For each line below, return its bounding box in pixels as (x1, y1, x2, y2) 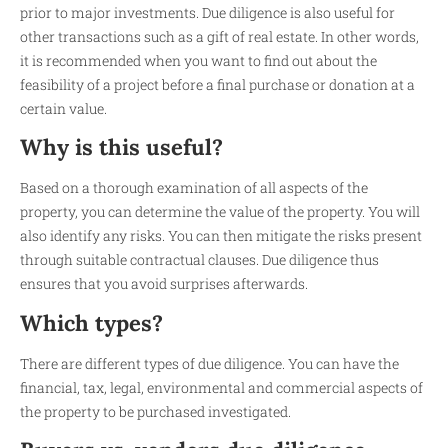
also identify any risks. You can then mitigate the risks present (20, 226, 422, 246)
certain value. (20, 99, 107, 118)
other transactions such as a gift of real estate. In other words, (20, 27, 419, 46)
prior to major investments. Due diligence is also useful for (20, 3, 395, 22)
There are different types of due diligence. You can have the (20, 353, 399, 373)
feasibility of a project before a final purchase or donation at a (20, 75, 415, 94)
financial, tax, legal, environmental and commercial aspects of (20, 377, 423, 397)
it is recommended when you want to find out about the (20, 51, 377, 70)
